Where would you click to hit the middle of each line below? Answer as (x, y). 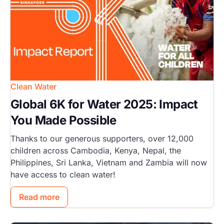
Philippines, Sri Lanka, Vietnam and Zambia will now (109, 163)
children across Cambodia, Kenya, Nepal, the (96, 151)
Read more (39, 197)
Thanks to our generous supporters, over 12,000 (102, 139)
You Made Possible (63, 120)
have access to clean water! (63, 175)
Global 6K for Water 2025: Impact (104, 104)
